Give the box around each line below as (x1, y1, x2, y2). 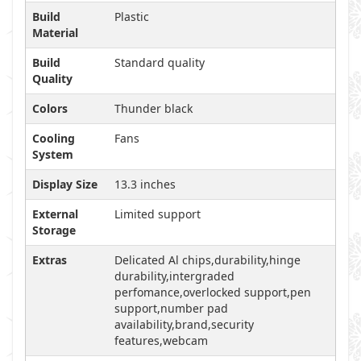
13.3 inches (114, 176, 176, 192)
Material (32, 25, 78, 40)
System (32, 147, 73, 162)
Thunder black (114, 101, 193, 116)
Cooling (32, 131, 75, 146)
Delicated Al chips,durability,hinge (114, 252, 301, 268)
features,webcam (114, 333, 208, 348)
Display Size (32, 176, 98, 192)
